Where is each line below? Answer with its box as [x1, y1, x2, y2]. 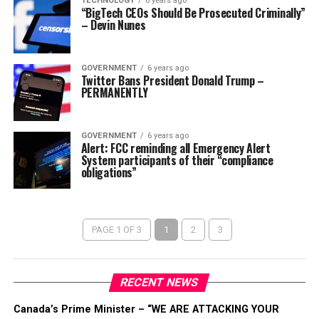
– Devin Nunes [80, 16, 146, 34]
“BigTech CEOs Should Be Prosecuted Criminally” [80, 4, 305, 22]
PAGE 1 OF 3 [92, 224, 142, 236]
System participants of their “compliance [80, 152, 273, 169]
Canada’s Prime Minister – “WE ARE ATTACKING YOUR [13, 303, 279, 316]
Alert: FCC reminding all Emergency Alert [80, 140, 271, 157]
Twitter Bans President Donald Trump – [80, 72, 264, 90]
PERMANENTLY [80, 84, 149, 102]
